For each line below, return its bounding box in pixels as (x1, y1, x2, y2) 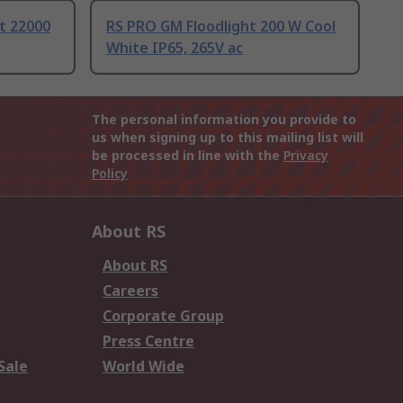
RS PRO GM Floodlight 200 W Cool (106, 16, 336, 37)
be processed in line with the (92, 147, 283, 165)
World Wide (103, 356, 184, 377)
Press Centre (103, 331, 194, 352)
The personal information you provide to (92, 111, 356, 129)
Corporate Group (103, 306, 224, 327)
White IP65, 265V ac (106, 38, 243, 58)
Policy (92, 165, 128, 183)
